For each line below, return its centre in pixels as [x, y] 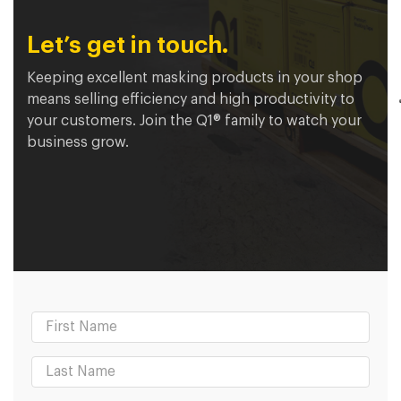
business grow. [78, 142]
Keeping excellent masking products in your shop [195, 77]
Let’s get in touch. [128, 45]
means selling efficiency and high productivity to [191, 99]
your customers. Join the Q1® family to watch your [194, 120]
